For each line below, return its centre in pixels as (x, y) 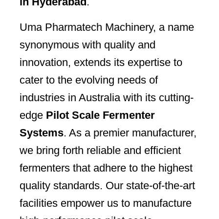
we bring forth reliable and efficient (100, 151)
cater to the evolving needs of (89, 80)
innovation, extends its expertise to (101, 63)
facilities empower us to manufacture (106, 203)
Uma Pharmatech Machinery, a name (107, 27)
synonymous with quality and (88, 45)
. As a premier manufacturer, (130, 133)
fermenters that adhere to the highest (106, 168)
